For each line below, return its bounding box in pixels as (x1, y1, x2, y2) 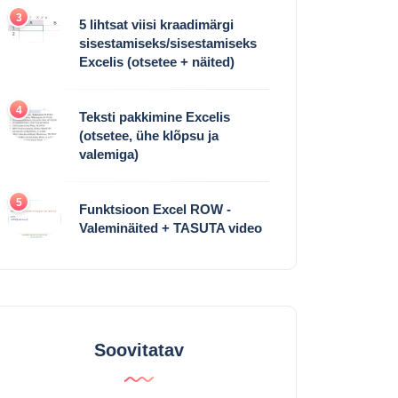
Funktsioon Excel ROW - (79, 201, 231, 217)
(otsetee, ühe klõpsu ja (79, 127, 219, 143)
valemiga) (79, 146, 139, 162)
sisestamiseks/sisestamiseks (79, 35, 257, 51)
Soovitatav (93, 340, 184, 361)
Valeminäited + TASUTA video (79, 219, 262, 235)
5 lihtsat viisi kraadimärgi (79, 16, 234, 32)
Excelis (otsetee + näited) (79, 53, 235, 69)
